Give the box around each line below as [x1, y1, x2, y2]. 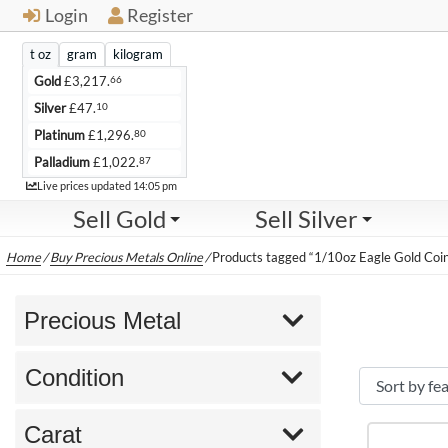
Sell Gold [72, 204, 166, 233]
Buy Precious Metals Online [50, 249, 204, 266]
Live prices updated [37, 179, 133, 192]
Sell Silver [254, 204, 358, 233]
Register [127, 5, 193, 26]
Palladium [34, 154, 90, 170]
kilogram [113, 46, 163, 62]
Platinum [34, 127, 85, 143]
